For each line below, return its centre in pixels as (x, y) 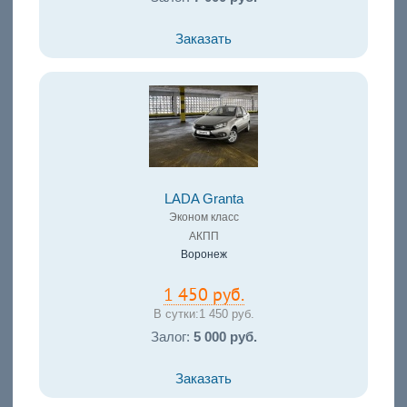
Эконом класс (203, 218)
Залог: (172, 338)
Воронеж (203, 255)
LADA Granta (203, 199)
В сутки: (176, 314)
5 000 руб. (225, 338)
